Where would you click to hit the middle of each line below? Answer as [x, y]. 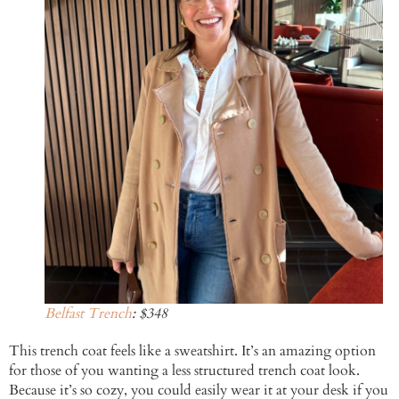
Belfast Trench [88, 313]
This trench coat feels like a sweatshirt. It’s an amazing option [192, 350]
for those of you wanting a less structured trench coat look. [184, 370]
